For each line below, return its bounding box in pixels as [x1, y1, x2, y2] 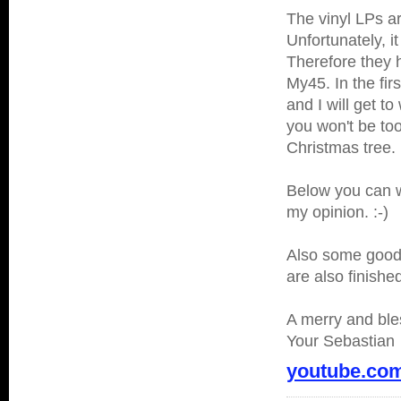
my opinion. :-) [286, 203, 388, 221]
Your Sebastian [286, 332, 395, 350]
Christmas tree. [286, 139, 396, 157]
